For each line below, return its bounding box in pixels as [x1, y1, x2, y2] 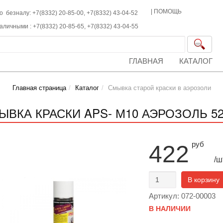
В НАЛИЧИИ [148, 205, 191, 213]
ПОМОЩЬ [154, 8, 182, 15]
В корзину [187, 176, 220, 184]
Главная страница [12, 84, 66, 92]
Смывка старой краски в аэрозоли [108, 84, 211, 92]
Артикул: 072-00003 [148, 192, 216, 200]
